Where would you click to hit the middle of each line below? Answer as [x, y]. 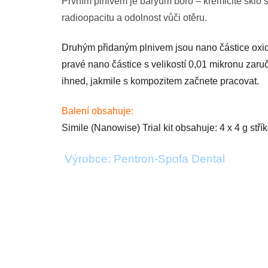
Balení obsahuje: [98, 111]
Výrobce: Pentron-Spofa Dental [145, 159]
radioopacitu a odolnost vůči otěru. [134, 17]
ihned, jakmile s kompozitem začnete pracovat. [160, 81]
